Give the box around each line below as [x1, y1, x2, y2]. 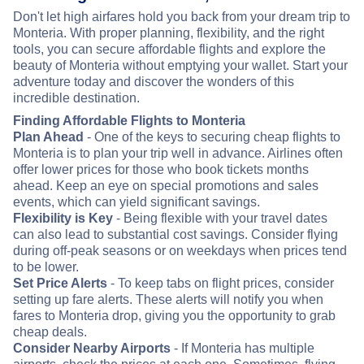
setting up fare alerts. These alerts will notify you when [13, 292, 323, 306]
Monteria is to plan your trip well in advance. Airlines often [13, 145, 343, 160]
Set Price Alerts [13, 275, 107, 290]
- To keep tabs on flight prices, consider [107, 275, 334, 290]
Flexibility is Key [13, 210, 113, 225]
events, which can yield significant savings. [13, 194, 260, 209]
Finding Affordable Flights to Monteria [13, 113, 245, 128]
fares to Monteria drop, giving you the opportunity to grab [13, 308, 336, 323]
